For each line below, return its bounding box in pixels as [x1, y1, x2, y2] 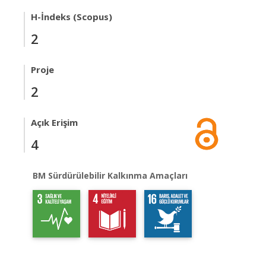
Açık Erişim [31, 116, 78, 128]
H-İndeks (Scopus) [31, 11, 112, 23]
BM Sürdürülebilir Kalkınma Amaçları [33, 170, 188, 181]
